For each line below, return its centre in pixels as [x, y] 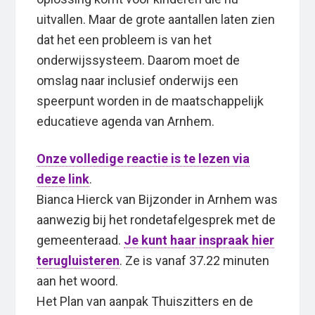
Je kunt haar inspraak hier [199, 240]
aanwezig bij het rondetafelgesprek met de [156, 220]
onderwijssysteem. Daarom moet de [139, 60]
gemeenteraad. [81, 240]
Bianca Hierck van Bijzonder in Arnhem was [157, 200]
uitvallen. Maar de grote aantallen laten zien [156, 20]
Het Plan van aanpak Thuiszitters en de [145, 302]
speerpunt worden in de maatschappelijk [150, 101]
